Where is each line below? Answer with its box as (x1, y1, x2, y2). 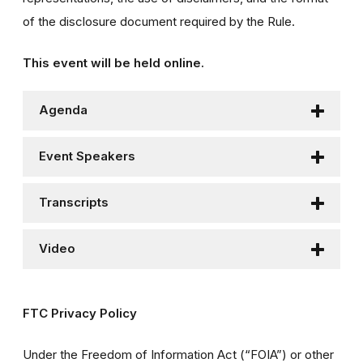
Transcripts (39, 195, 109, 211)
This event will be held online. (23, 55, 204, 71)
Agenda (39, 103, 88, 118)
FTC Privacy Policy (23, 305, 137, 322)
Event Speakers (39, 149, 135, 164)
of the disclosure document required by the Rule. (23, 14, 295, 30)
